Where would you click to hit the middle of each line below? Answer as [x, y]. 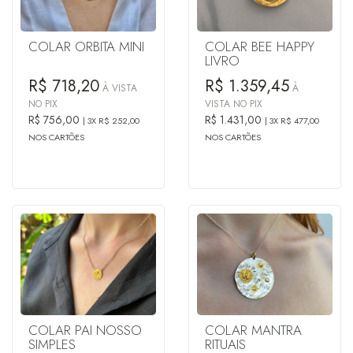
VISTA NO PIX [234, 104]
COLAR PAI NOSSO [85, 330]
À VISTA [118, 88]
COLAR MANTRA [253, 330]
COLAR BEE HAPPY [260, 46]
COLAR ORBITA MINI [86, 46]
